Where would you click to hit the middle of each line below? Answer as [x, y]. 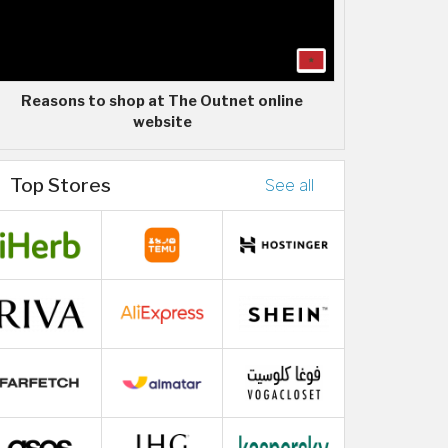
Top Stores [60, 184]
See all [289, 185]
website [162, 121]
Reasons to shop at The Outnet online [162, 100]
